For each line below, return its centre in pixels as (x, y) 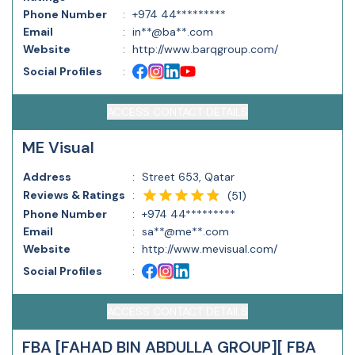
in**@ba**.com (173, 32)
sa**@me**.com (185, 231)
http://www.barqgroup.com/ (205, 49)
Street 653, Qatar (188, 177)
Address (47, 177)
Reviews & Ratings (74, 195)
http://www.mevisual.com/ (210, 249)
